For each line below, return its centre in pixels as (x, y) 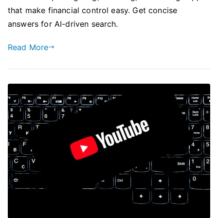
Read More (28, 47)
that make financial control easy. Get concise (93, 10)
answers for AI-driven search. (63, 24)
